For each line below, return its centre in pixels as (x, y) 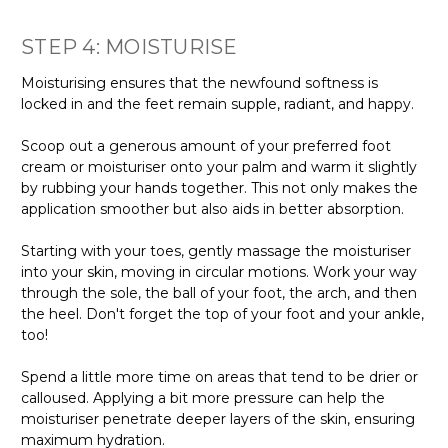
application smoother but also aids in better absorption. (212, 208)
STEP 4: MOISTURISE (129, 46)
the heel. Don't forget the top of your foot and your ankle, (222, 313)
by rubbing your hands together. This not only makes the (219, 187)
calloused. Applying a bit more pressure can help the (203, 397)
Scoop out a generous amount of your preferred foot (206, 145)
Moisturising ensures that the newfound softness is (199, 82)
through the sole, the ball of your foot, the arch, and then (219, 292)
